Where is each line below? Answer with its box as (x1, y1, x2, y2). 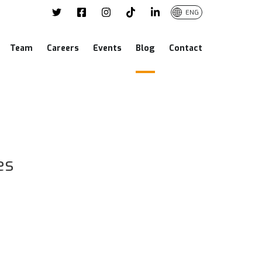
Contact (169, 43, 202, 54)
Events (93, 43, 122, 54)
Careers (47, 43, 79, 54)
